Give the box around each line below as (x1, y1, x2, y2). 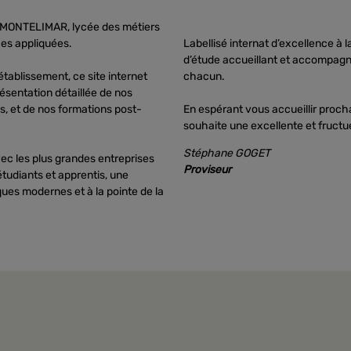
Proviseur (183, 163, 231, 176)
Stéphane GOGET (183, 147, 270, 160)
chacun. (183, 70, 225, 83)
